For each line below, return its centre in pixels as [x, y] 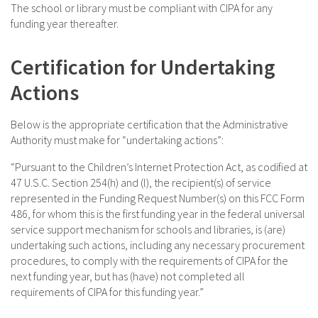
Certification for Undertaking [143, 67]
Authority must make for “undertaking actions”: [117, 140]
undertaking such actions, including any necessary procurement [158, 245]
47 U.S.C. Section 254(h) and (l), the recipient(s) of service [141, 183]
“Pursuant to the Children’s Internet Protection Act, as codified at [159, 167]
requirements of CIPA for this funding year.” [107, 292]
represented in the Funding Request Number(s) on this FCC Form [158, 198]
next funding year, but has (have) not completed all [128, 276]
